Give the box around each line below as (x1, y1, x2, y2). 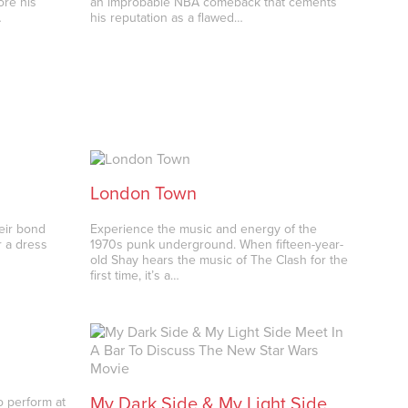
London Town (90, 183, 198, 206)
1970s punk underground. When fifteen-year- (90, 236, 344, 252)
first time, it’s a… (90, 267, 180, 283)
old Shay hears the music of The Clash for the (90, 251, 349, 268)
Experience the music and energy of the (90, 220, 318, 237)
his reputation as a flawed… (90, 9, 244, 25)
